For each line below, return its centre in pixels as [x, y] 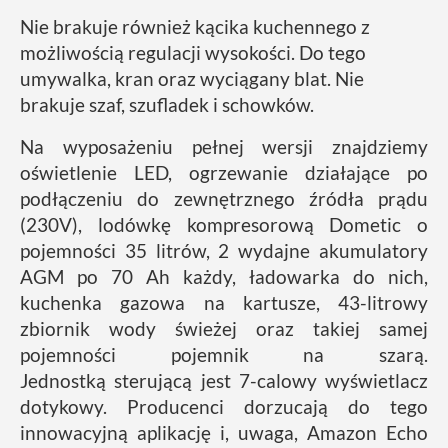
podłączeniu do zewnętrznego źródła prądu [224, 198]
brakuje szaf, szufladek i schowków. [169, 104]
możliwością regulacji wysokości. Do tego [193, 52]
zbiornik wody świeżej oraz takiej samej [224, 328]
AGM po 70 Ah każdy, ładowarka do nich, [224, 276]
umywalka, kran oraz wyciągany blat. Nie [192, 78]
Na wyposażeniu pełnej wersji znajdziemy [224, 146]
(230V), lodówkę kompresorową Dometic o [224, 224]
